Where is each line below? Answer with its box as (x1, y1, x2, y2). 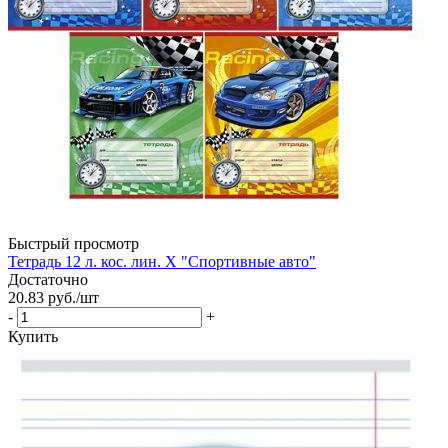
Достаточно (8, 270, 88, 288)
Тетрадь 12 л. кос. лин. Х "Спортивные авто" (8, 252, 316, 270)
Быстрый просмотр (8, 234, 139, 252)
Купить (8, 327, 58, 345)
